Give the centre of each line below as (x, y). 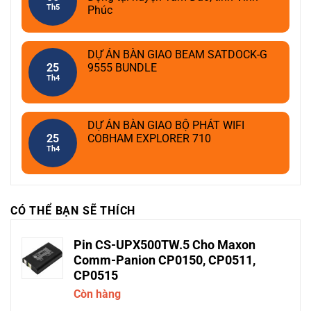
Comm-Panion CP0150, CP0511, (165, 261)
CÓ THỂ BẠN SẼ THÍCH (73, 211)
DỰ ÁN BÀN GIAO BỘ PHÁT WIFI (166, 126)
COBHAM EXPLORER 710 (149, 139)
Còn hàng (97, 294)
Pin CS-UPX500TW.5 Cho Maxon (165, 245)
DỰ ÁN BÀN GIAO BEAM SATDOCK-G (177, 55)
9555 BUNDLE (122, 68)
